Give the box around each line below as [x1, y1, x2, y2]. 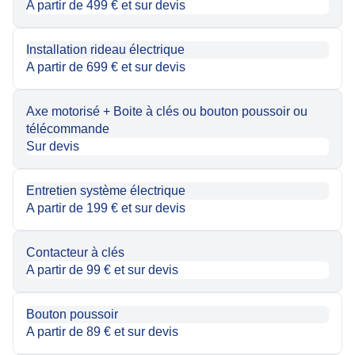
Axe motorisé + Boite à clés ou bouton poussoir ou [26, 105, 307, 118]
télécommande [26, 122, 109, 136]
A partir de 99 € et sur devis [26, 263, 178, 277]
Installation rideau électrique [26, 43, 185, 56]
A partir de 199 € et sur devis [26, 201, 185, 215]
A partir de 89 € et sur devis [26, 325, 178, 338]
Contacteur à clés [26, 246, 124, 259]
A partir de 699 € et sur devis [26, 60, 185, 74]
